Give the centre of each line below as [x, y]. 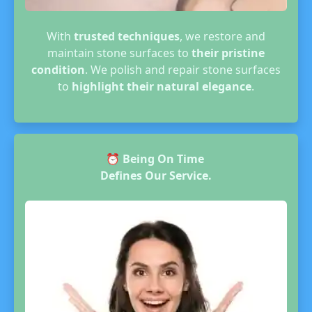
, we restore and [223, 36]
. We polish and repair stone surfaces [183, 70]
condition [58, 70]
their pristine [228, 53]
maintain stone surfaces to [119, 53]
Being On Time [164, 159]
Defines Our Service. [156, 175]
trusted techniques [127, 36]
